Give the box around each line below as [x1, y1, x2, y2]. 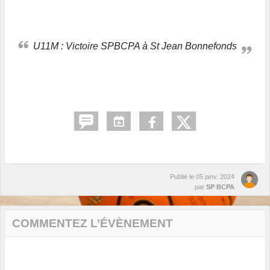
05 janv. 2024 [196, 173, 234, 181]
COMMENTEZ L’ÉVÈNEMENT [12, 217, 173, 230]
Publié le [170, 173, 196, 181]
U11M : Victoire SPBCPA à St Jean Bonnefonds [40, 41, 237, 52]
